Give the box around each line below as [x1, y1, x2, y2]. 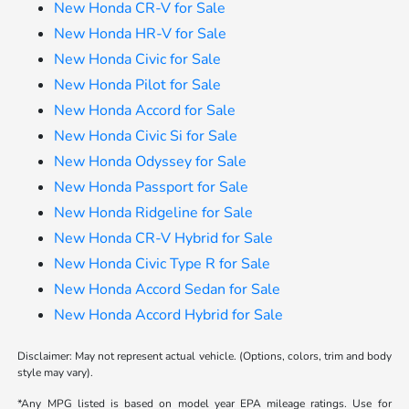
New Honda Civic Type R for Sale [54, 254, 271, 275]
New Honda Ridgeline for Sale [54, 203, 254, 224]
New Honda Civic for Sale [54, 49, 222, 70]
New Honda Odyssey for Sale [54, 152, 247, 173]
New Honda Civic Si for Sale [54, 126, 238, 147]
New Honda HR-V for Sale [54, 24, 227, 45]
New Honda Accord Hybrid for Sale [54, 305, 284, 326]
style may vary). [17, 365, 94, 381]
